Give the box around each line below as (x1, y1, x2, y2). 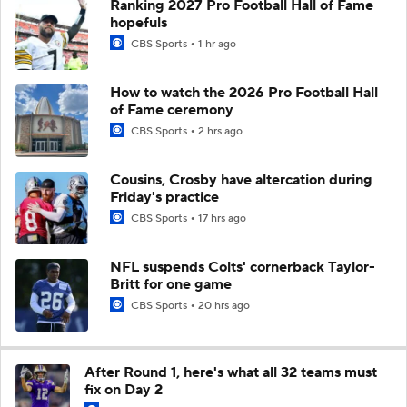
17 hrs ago (198, 211, 246, 225)
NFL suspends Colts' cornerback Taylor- (110, 257, 375, 276)
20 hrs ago (198, 298, 250, 313)
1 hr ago (198, 36, 236, 51)
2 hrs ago (198, 124, 243, 138)
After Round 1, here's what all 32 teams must (84, 362, 377, 382)
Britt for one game (110, 274, 232, 293)
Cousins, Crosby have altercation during (110, 170, 372, 189)
